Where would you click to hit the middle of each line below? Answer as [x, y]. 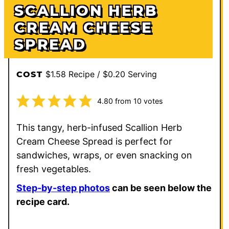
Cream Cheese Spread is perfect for [94, 141]
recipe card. [43, 201]
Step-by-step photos [63, 188]
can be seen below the [161, 188]
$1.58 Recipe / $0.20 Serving [101, 74]
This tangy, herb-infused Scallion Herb [99, 127]
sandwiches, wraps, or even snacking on [104, 155]
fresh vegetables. [55, 169]
